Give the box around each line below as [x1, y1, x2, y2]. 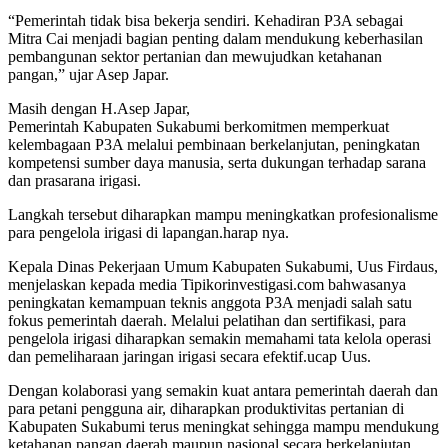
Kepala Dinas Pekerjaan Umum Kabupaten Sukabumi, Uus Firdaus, [8, 257, 438, 275]
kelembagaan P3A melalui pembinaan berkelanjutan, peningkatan [8, 135, 420, 153]
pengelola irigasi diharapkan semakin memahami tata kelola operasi [8, 329, 431, 347]
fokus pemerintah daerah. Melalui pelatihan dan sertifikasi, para [8, 311, 406, 329]
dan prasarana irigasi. [8, 171, 141, 189]
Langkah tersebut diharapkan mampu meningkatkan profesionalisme [8, 205, 438, 223]
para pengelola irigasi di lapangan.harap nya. [8, 223, 289, 241]
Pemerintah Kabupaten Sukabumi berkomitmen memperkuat [8, 117, 389, 135]
